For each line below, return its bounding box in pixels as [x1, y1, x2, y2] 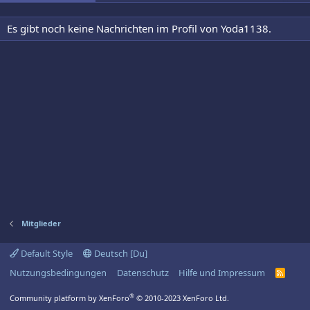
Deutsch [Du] [91, 247, 147, 259]
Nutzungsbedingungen [10, 266, 107, 279]
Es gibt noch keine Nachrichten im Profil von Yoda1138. [7, 21, 271, 35]
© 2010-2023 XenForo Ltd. [136, 293, 229, 303]
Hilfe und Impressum [179, 266, 265, 279]
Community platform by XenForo [10, 293, 129, 303]
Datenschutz [116, 266, 169, 279]
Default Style [19, 247, 73, 259]
